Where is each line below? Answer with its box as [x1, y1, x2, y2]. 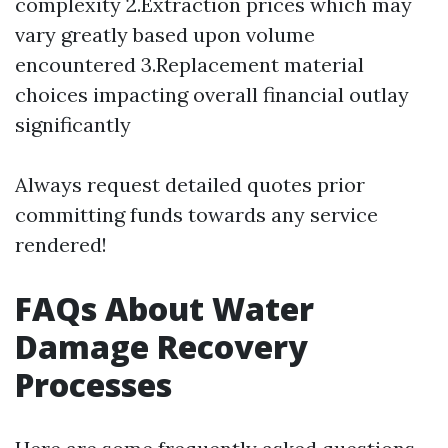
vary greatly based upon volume [15, 21, 315, 47]
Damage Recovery [15, 324, 308, 368]
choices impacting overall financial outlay [15, 81, 409, 107]
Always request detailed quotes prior [15, 171, 365, 197]
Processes [15, 362, 172, 406]
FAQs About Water [15, 286, 314, 330]
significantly [15, 111, 131, 137]
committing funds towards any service [15, 201, 378, 227]
